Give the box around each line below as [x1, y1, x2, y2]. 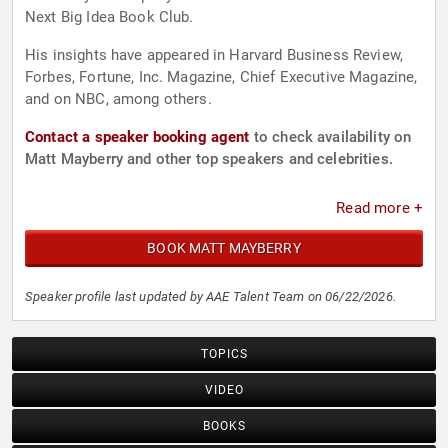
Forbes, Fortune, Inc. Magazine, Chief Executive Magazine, [25, 68, 418, 87]
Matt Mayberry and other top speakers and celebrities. [25, 150, 393, 169]
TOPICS [200, 347, 248, 362]
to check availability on [249, 128, 412, 147]
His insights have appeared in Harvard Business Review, [25, 46, 404, 65]
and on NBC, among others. [25, 90, 212, 109]
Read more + [336, 199, 423, 218]
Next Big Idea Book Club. [25, 8, 194, 27]
